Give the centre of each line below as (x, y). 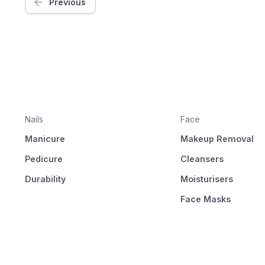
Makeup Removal (217, 139)
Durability (45, 179)
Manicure (45, 139)
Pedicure (43, 159)
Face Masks (205, 199)
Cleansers (202, 159)
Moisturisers (206, 179)
